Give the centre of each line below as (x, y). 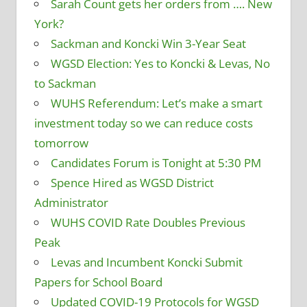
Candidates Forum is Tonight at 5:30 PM (156, 163)
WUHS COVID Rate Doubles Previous (148, 223)
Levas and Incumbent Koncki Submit (146, 262)
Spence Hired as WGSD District (132, 183)
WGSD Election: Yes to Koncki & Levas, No (160, 64)
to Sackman (65, 84)
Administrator (71, 203)
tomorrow (61, 143)
